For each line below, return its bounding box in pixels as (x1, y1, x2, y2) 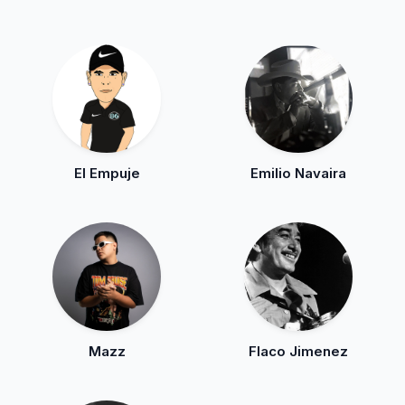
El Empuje (73, 165, 140, 182)
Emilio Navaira (250, 165, 346, 182)
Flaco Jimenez (248, 343, 348, 360)
